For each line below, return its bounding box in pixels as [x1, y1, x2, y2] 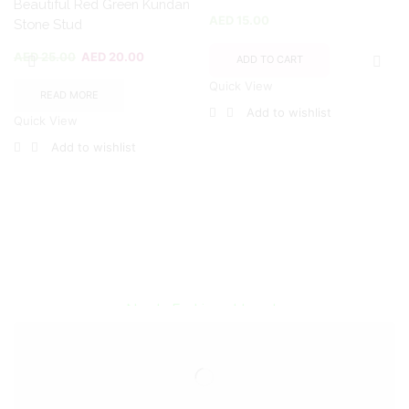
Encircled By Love [79, 257, 330, 291]
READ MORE [39, 89, 99, 102]
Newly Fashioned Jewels [125, 299, 284, 320]
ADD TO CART [236, 53, 303, 67]
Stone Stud [14, 16, 82, 32]
